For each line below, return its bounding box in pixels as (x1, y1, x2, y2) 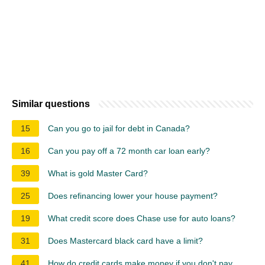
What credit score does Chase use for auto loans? (48, 213, 235, 223)
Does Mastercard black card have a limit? (48, 235, 203, 245)
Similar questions (12, 98, 90, 109)
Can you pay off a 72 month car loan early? (48, 146, 210, 156)
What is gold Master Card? (48, 168, 148, 178)
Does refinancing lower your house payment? (48, 190, 218, 201)
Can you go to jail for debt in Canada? (48, 123, 190, 133)
